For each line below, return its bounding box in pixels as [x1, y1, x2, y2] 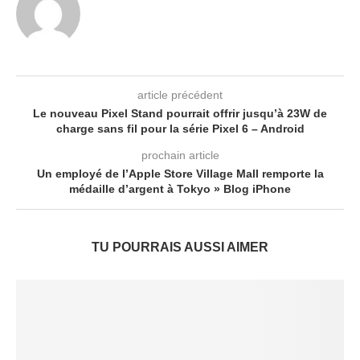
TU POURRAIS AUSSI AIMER [92, 240, 268, 254]
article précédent [137, 88, 223, 101]
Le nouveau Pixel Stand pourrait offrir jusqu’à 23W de [33, 107, 327, 120]
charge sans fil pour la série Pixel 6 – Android [55, 122, 305, 135]
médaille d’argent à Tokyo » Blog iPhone [69, 182, 291, 195]
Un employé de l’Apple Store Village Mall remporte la [36, 167, 324, 180]
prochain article [141, 149, 219, 162]
